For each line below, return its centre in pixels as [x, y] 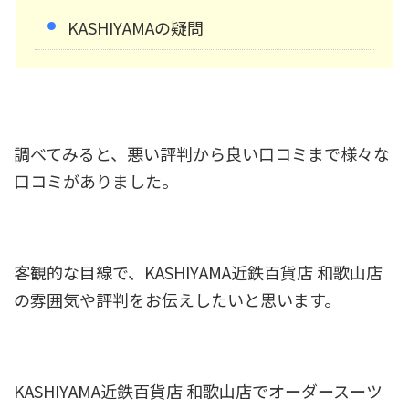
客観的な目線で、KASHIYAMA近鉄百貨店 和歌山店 [198, 273]
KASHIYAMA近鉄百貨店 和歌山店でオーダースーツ [198, 391]
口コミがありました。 [96, 181]
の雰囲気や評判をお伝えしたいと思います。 [177, 300]
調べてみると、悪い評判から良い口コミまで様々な [202, 154]
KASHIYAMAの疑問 [136, 28]
